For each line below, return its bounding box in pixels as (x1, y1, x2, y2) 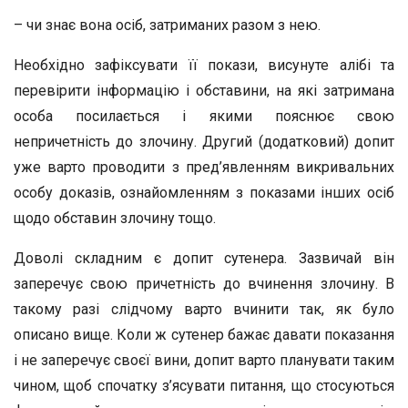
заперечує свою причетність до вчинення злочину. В (14, 275, 394, 292)
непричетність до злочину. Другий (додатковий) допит (14, 133, 394, 150)
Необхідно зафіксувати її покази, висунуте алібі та (14, 56, 394, 74)
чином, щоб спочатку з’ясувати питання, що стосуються (14, 377, 394, 394)
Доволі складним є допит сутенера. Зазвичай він (14, 250, 394, 267)
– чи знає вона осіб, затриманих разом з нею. (14, 16, 321, 34)
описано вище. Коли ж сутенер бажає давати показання (14, 326, 394, 343)
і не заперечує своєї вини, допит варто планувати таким (14, 352, 394, 369)
